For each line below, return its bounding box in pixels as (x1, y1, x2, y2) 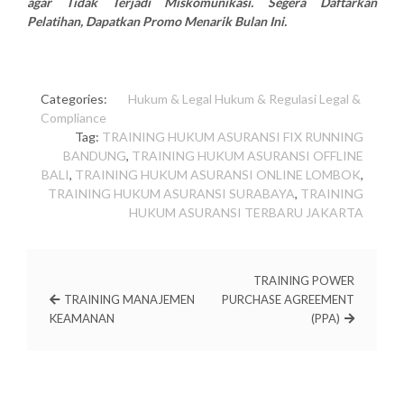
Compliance (41, 110, 106, 126)
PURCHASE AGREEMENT (222, 292, 354, 308)
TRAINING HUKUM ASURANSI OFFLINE (132, 148, 363, 164)
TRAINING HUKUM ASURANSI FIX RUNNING (102, 129, 363, 145)
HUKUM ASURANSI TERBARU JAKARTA (129, 205, 363, 221)
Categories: (41, 91, 107, 107)
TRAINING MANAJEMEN (64, 292, 195, 308)
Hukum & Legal (128, 91, 212, 107)
